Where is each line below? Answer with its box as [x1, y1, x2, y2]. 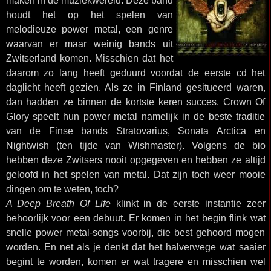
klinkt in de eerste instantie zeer [110, 198, 266, 209]
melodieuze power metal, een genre [5, 24, 173, 34]
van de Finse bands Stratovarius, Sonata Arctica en [5, 125, 266, 136]
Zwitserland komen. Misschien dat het [5, 53, 173, 64]
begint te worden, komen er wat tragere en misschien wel [5, 256, 266, 267]
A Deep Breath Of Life [5, 198, 111, 209]
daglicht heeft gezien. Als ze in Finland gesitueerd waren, [5, 82, 266, 93]
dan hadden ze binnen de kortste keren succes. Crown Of [5, 96, 266, 107]
